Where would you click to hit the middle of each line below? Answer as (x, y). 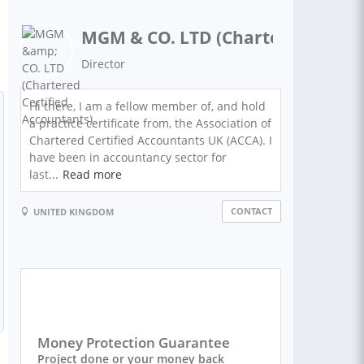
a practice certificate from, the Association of (150, 123)
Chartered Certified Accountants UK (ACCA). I (151, 140)
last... (44, 174)
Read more (92, 174)
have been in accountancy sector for (128, 157)
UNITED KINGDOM (74, 211)
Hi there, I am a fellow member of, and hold (147, 106)
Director (103, 64)
